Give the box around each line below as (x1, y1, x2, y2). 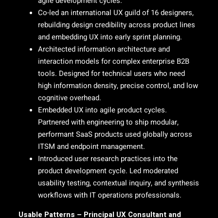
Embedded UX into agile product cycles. (38, 105, 167, 115)
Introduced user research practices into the (38, 153, 178, 164)
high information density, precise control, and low (38, 80, 198, 91)
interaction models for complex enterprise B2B (38, 56, 189, 67)
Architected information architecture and (38, 44, 170, 54)
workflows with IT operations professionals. (38, 190, 182, 200)
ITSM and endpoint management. (38, 141, 145, 152)
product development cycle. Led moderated (38, 165, 178, 176)
